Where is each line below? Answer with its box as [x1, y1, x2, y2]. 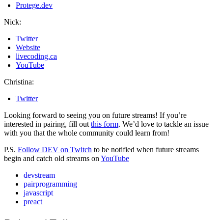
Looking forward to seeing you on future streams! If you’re [4, 111, 187, 120]
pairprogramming [24, 180, 77, 189]
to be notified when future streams [92, 145, 199, 154]
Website [16, 43, 40, 52]
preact [24, 197, 42, 206]
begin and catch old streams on [4, 154, 101, 163]
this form [91, 120, 118, 129]
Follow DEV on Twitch [18, 145, 92, 154]
